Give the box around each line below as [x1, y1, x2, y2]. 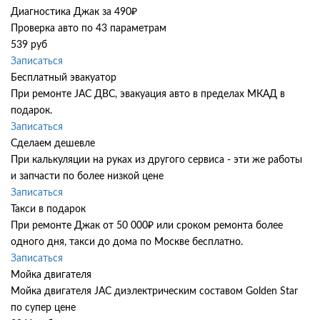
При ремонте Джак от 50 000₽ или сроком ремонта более [11, 221, 283, 231]
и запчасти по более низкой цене [11, 171, 164, 182]
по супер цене [11, 303, 76, 314]
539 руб [11, 40, 47, 51]
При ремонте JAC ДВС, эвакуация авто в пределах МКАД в [11, 89, 285, 100]
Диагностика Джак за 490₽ [11, 7, 137, 18]
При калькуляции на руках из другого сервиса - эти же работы [11, 155, 302, 166]
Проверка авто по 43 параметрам [11, 24, 166, 34]
